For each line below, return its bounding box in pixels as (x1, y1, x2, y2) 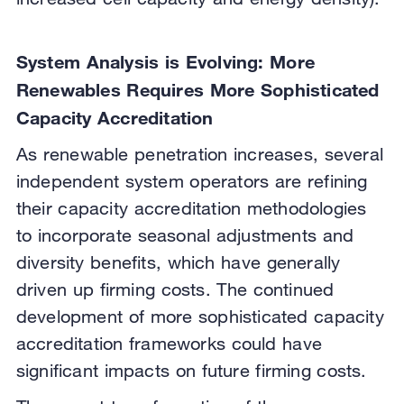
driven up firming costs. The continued (15, 279, 335, 300)
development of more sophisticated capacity (15, 306, 384, 327)
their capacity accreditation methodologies (15, 197, 367, 219)
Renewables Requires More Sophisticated (15, 78, 380, 101)
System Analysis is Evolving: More (15, 50, 315, 73)
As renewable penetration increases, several (15, 143, 383, 165)
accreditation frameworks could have (15, 333, 322, 354)
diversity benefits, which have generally (15, 252, 341, 273)
